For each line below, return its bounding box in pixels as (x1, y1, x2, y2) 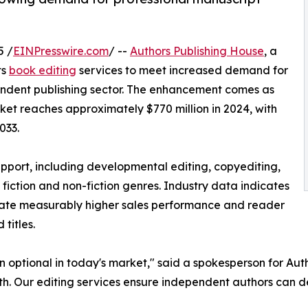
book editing (9, 63, 76, 77)
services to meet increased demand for (76, 63, 288, 77)
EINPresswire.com (13, 43, 109, 58)
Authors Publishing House (130, 43, 264, 58)
